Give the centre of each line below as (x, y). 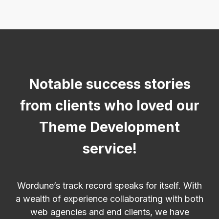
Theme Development (109, 127)
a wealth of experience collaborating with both (109, 198)
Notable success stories (109, 84)
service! (109, 148)
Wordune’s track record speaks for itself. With (109, 185)
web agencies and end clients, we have (109, 212)
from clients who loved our (109, 105)
